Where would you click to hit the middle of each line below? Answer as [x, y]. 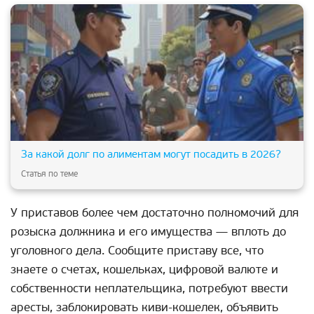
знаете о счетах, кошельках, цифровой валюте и [144, 269]
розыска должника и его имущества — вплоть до [148, 231]
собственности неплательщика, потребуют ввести [149, 288]
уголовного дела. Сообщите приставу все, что [137, 250]
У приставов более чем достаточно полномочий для [155, 212]
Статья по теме [49, 174]
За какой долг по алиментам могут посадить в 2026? [151, 154]
